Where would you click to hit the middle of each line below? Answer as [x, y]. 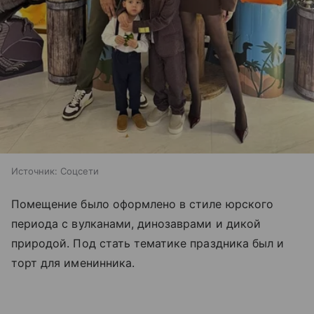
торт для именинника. [73, 263]
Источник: [34, 171]
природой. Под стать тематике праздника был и [148, 244]
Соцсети [80, 171]
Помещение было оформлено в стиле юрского [142, 204]
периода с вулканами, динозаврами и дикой [136, 224]
